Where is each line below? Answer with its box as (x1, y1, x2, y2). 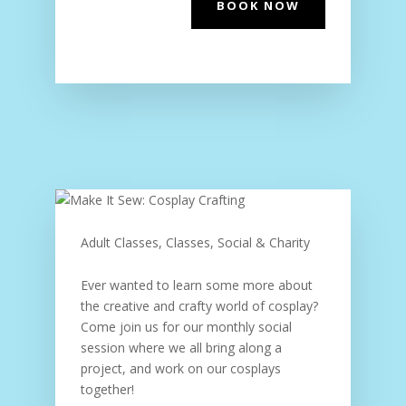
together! (80, 381, 134, 398)
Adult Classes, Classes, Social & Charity (80, 234, 310, 251)
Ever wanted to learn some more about (80, 276, 313, 294)
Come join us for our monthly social (80, 318, 292, 335)
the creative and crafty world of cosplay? (80, 297, 318, 314)
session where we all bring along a (80, 339, 282, 356)
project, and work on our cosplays (80, 360, 281, 377)
